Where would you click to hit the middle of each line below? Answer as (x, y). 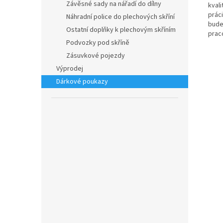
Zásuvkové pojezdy (96, 56)
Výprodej (70, 69)
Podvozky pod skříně (98, 43)
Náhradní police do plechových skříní (120, 17)
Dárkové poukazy (82, 82)
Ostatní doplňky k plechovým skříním (121, 30)
